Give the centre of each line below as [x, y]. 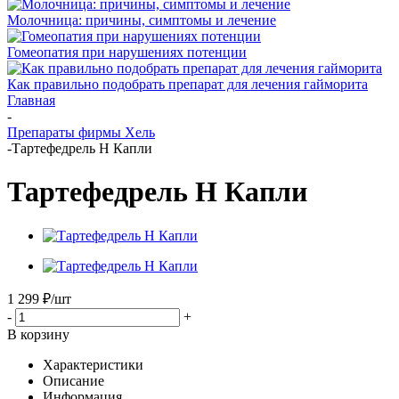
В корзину [38, 334]
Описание [73, 380]
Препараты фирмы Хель [81, 132]
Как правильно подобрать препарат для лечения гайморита [187, 84]
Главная [31, 100]
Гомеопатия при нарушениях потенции [127, 52]
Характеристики [93, 364]
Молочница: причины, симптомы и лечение [142, 20]
